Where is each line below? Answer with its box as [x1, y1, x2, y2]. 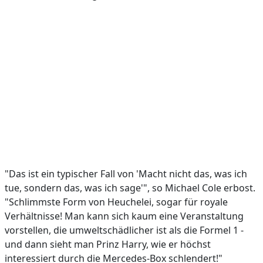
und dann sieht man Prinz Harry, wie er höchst [5, 238, 211, 251]
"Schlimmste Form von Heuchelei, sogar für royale [5, 195, 228, 208]
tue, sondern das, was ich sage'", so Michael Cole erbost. [5, 181, 255, 194]
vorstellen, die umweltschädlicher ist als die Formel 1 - [5, 224, 244, 237]
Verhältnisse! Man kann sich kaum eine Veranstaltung [5, 210, 244, 222]
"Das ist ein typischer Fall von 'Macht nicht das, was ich [5, 167, 247, 180]
